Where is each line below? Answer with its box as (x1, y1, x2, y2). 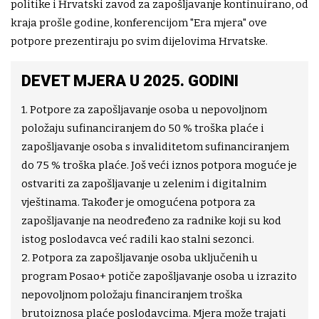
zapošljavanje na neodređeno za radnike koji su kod (21, 214, 281, 228)
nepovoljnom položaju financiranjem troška (21, 288, 243, 302)
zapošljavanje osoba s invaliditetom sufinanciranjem (21, 140, 289, 154)
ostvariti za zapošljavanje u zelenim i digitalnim (21, 177, 266, 191)
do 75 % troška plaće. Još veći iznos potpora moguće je (21, 159, 297, 172)
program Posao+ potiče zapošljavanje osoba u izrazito (21, 270, 297, 283)
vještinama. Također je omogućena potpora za (21, 196, 256, 209)
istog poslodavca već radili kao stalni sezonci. (21, 233, 254, 246)
